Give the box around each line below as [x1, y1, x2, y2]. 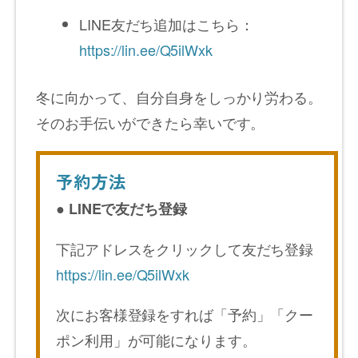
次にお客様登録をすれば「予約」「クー [56, 303, 314, 324]
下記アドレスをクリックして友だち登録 [56, 237, 314, 259]
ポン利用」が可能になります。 [56, 328, 257, 350]
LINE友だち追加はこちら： [79, 13, 254, 34]
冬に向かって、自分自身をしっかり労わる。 [36, 86, 322, 107]
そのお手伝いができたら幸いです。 [36, 111, 265, 133]
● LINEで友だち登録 [56, 197, 187, 219]
